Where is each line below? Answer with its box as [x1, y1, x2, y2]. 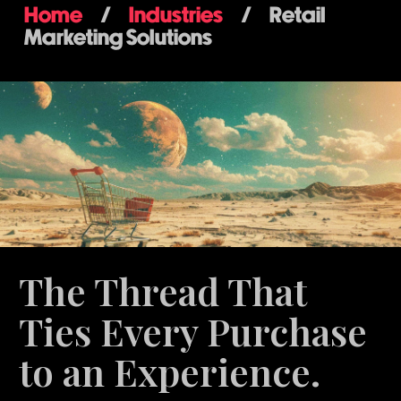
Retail [269, 5, 326, 27]
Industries [128, 5, 223, 27]
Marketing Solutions [23, 28, 212, 49]
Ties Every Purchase [19, 306, 368, 357]
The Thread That [19, 266, 308, 317]
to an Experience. [19, 346, 321, 397]
